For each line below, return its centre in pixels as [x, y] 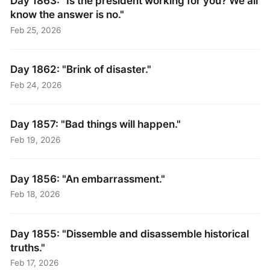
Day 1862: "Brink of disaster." [81, 69]
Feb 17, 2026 [35, 263]
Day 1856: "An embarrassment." [88, 179]
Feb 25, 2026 [36, 30]
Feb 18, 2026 [36, 194]
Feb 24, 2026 [36, 85]
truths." [28, 248]
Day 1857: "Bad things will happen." [96, 124]
